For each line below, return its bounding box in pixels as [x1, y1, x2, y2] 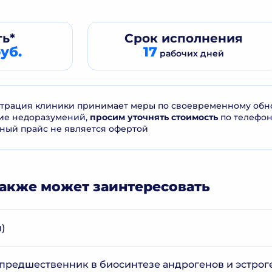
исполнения [157, 31, 243, 46]
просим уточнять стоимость [90, 112, 218, 123]
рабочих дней [157, 48, 224, 59]
